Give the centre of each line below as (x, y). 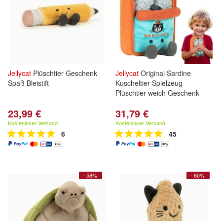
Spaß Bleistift (28, 83)
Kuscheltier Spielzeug (149, 83)
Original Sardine (165, 73)
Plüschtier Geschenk (64, 73)
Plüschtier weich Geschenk (157, 93)
